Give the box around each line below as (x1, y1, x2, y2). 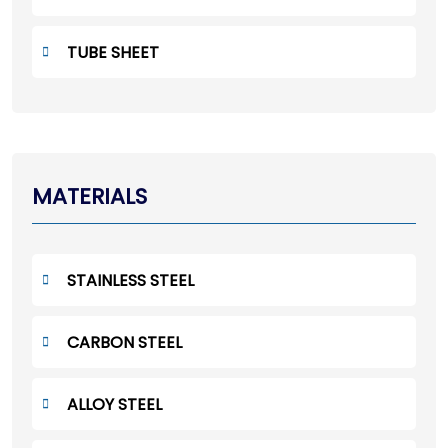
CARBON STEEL (67, 330, 182, 354)
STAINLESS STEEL (67, 268, 194, 292)
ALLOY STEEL (67, 392, 162, 416)
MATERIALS (32, 181, 147, 213)
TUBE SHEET (67, 40, 159, 64)
